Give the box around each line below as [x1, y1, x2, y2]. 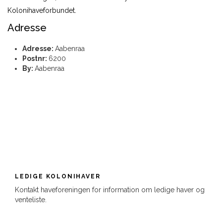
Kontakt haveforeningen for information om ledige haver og [15, 186, 205, 194]
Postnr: [22, 55, 49, 63]
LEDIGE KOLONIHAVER [15, 173, 101, 180]
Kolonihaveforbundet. [7, 6, 76, 15]
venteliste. [15, 196, 47, 204]
